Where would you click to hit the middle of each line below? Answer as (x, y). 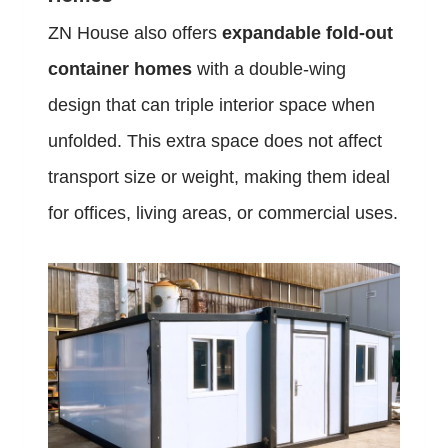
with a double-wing (269, 69)
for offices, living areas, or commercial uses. (223, 213)
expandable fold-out (307, 33)
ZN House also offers (135, 33)
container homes (120, 69)
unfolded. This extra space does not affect (215, 141)
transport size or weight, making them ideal (219, 177)
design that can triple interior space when (211, 105)
